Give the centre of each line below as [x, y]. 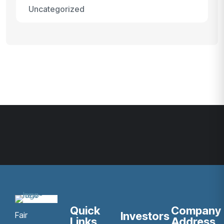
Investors [145, 216]
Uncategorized [56, 9]
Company [196, 210]
